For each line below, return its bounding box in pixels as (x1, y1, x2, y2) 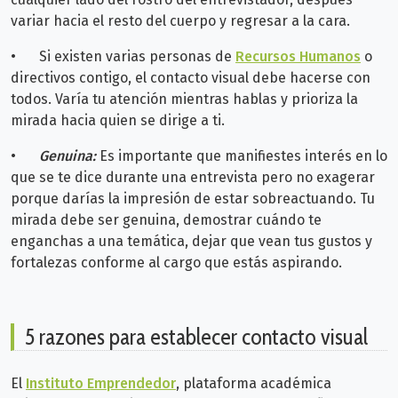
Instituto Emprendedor (26, 374, 176, 392)
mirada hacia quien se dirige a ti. (11, 111, 225, 129)
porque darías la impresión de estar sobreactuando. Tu (11, 189, 375, 207)
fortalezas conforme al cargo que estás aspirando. (11, 253, 342, 271)
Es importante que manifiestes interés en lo (99, 147, 387, 164)
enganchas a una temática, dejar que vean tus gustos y (11, 232, 372, 250)
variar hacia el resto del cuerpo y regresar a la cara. (11, 12, 350, 29)
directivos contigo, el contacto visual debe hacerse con (11, 68, 370, 86)
